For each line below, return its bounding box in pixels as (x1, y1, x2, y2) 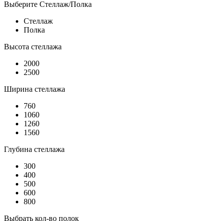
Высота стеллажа (4, 42, 62, 51)
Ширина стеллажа (4, 84, 65, 93)
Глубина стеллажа (4, 145, 65, 153)
